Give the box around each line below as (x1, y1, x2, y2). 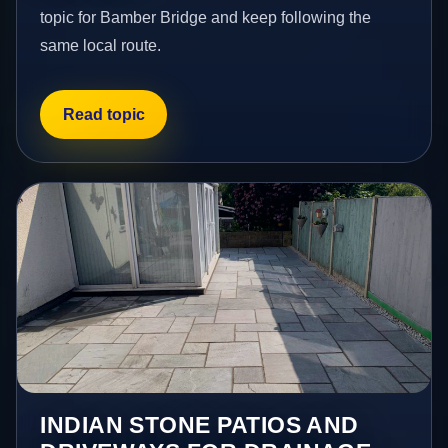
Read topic (62, 105, 145, 123)
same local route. (40, 37, 162, 55)
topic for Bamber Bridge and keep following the (40, 9, 372, 27)
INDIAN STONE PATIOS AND (40, 411, 359, 438)
